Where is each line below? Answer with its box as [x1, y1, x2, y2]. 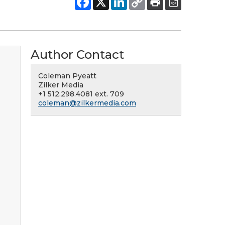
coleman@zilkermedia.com [38, 98, 136, 107]
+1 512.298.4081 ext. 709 [38, 89, 124, 98]
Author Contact [31, 47, 124, 62]
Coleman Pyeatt [38, 71, 96, 80]
